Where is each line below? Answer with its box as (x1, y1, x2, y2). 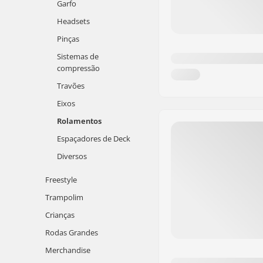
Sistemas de (57, 51, 99, 62)
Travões (57, 80, 85, 91)
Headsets (57, 16, 90, 26)
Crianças (45, 210, 75, 220)
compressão (57, 63, 100, 73)
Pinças (57, 33, 79, 44)
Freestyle (45, 174, 77, 185)
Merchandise (45, 245, 90, 255)
